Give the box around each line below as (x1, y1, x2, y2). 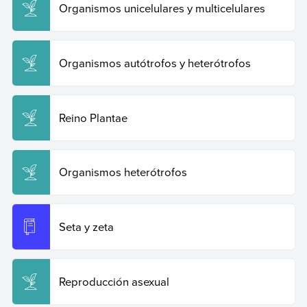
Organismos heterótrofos (58, 164, 187, 180)
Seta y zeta (58, 219, 114, 235)
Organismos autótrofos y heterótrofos (58, 54, 251, 71)
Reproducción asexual (58, 273, 169, 290)
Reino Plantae (58, 109, 127, 125)
